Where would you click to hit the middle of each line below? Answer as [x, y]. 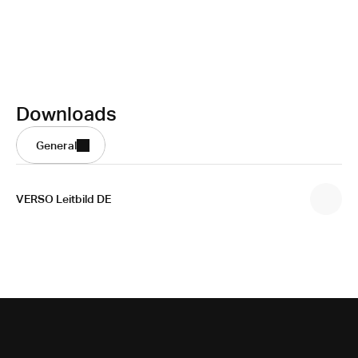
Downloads [66, 114]
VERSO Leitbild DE [64, 199]
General [56, 145]
